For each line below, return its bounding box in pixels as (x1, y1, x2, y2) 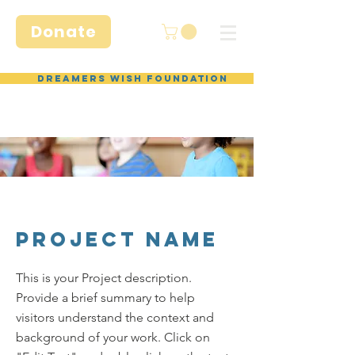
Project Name (16, 226, 219, 252)
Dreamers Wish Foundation (37, 72, 228, 84)
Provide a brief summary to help (16, 289, 195, 305)
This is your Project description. (16, 269, 192, 285)
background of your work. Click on (16, 329, 210, 345)
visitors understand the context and (16, 309, 214, 325)
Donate (30, 21, 97, 43)
